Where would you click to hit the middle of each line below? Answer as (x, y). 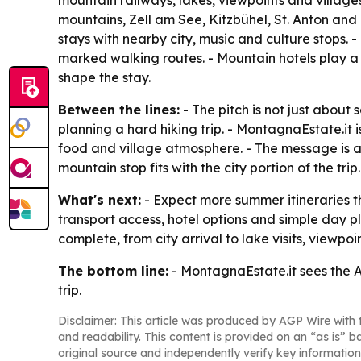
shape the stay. (104, 77)
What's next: (100, 200)
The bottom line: (113, 271)
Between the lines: (119, 110)
